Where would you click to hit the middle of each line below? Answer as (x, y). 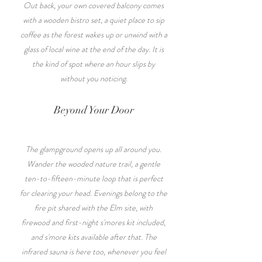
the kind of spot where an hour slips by (94, 64)
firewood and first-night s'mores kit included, (94, 222)
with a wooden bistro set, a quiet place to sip (94, 20)
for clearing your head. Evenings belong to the (94, 193)
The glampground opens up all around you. (94, 149)
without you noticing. (94, 78)
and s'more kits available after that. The (94, 237)
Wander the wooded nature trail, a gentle (94, 164)
